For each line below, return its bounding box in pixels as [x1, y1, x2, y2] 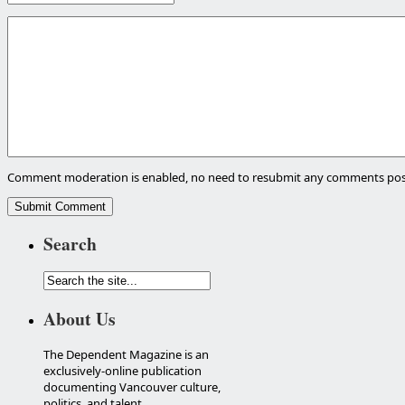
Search [43, 231, 97, 258]
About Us [43, 305, 116, 332]
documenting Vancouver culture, [43, 378, 221, 395]
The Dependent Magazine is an [43, 345, 209, 363]
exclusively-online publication [43, 362, 202, 379]
